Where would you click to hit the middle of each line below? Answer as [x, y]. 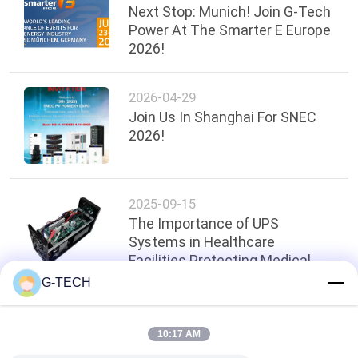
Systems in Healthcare [202, 241]
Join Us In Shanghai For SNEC [223, 117]
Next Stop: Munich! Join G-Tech [230, 11]
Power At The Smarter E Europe [230, 30]
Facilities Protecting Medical [220, 260]
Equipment [164, 278]
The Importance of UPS [204, 223]
